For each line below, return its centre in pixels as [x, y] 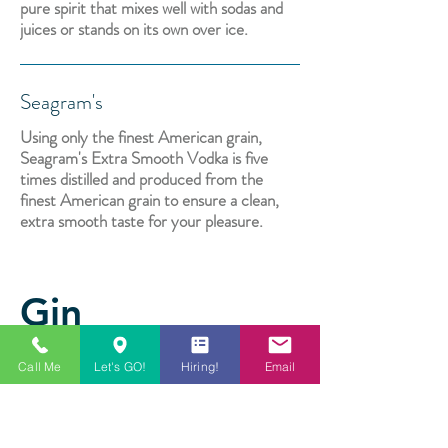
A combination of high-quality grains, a [145, 429]
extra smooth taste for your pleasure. [141, 221]
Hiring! [200, 366]
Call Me [40, 366]
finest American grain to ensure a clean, [149, 200]
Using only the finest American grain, [141, 137]
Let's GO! [120, 366]
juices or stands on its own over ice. [134, 29]
